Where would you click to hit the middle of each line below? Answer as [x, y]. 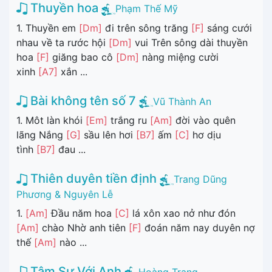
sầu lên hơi [108, 135]
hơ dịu [205, 135]
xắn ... [73, 71]
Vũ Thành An [182, 101]
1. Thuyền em [48, 28]
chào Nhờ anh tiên [84, 227]
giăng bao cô [83, 57]
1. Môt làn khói [51, 121]
